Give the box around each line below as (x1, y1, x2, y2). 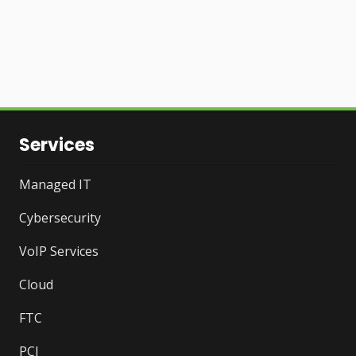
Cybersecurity (19, 209, 101, 227)
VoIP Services (19, 242, 99, 261)
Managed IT (19, 176, 91, 194)
